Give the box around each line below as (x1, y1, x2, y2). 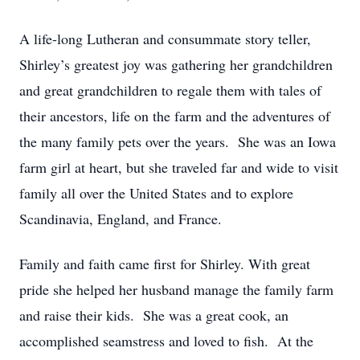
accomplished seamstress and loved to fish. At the (19, 331, 313, 350)
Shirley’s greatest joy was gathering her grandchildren (19, 55, 333, 74)
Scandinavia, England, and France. (19, 209, 222, 228)
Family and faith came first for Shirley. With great (19, 254, 310, 273)
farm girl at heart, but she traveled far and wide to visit (19, 157, 338, 177)
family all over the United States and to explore (19, 183, 293, 202)
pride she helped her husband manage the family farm (19, 280, 333, 299)
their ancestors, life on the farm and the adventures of (19, 106, 330, 125)
